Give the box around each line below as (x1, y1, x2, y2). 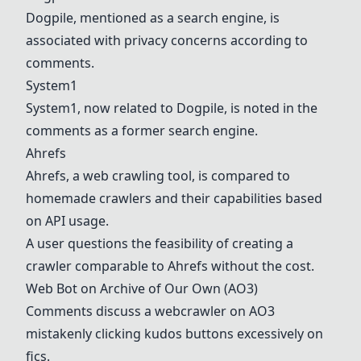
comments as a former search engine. (26, 122, 258, 139)
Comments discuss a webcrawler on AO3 (26, 302, 275, 320)
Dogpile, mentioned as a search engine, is (26, 9, 280, 27)
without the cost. (208, 257, 314, 275)
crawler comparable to (26, 257, 168, 275)
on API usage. (26, 212, 109, 230)
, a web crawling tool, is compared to (66, 167, 290, 185)
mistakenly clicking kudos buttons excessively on (26, 325, 323, 342)
